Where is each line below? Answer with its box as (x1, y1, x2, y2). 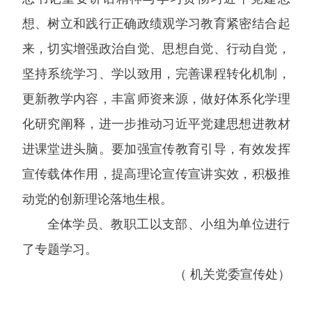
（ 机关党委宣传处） (173, 267, 290, 281)
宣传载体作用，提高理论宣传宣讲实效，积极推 (22, 167, 290, 181)
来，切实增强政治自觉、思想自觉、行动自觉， (22, 42, 290, 56)
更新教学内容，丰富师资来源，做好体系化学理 (22, 92, 290, 106)
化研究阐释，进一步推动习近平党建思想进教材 (22, 117, 290, 131)
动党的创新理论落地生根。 (22, 192, 173, 206)
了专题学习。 (22, 242, 97, 256)
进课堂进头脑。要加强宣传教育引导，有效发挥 (22, 142, 290, 156)
